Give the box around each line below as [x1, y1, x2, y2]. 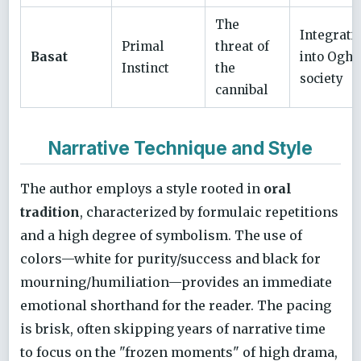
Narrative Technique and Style [48, 136, 313, 159]
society [300, 71, 343, 87]
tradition [20, 204, 80, 221]
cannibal [215, 82, 268, 98]
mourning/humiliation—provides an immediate [20, 274, 332, 291]
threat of [215, 39, 269, 55]
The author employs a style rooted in [20, 180, 263, 197]
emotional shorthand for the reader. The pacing [20, 297, 331, 314]
